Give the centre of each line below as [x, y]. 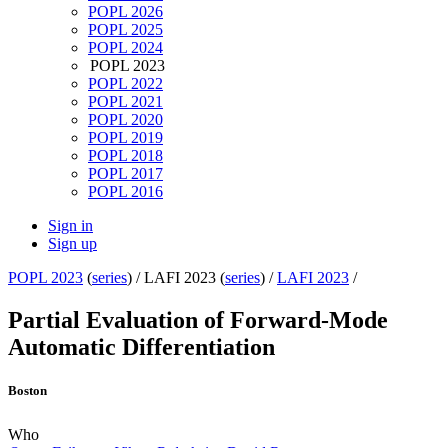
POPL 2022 [125, 84]
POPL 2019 [125, 138]
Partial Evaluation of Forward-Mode [198, 320]
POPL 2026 [125, 12]
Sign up [72, 244]
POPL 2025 [125, 30]
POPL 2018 [125, 156]
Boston [27, 391]
